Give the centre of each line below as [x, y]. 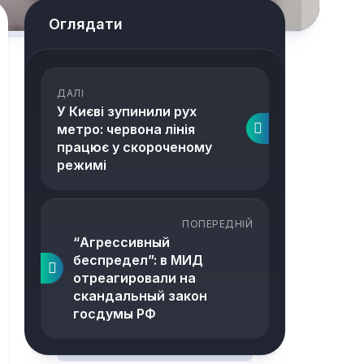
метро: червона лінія [126, 129]
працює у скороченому [134, 147]
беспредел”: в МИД [138, 260]
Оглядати [86, 24]
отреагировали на [134, 278]
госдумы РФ [115, 314]
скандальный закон [140, 296]
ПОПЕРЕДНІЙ [217, 224]
